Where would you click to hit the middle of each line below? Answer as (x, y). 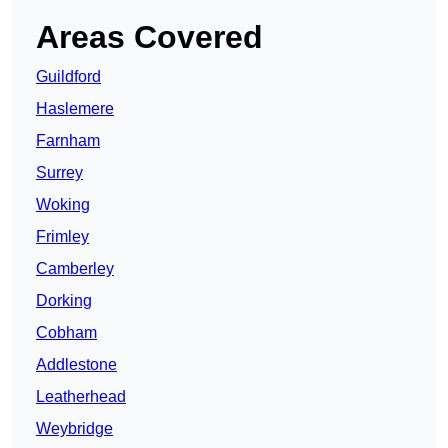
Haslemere (75, 109)
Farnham (68, 141)
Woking (63, 205)
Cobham (66, 333)
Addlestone (76, 365)
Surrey (59, 173)
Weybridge (74, 429)
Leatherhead (81, 397)
